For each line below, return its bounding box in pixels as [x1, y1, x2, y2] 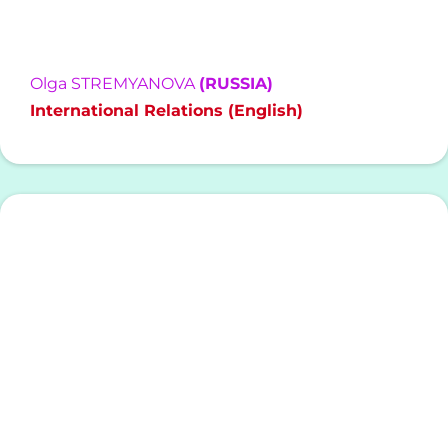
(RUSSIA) [199, 74, 273, 94]
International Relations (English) [30, 101, 303, 121]
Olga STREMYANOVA [30, 74, 199, 94]
